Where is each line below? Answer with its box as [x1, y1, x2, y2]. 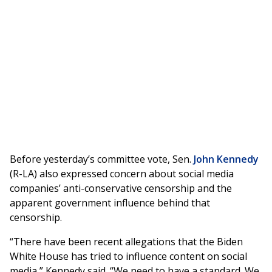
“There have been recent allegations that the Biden [10, 235, 243, 249]
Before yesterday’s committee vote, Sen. [10, 152, 191, 166]
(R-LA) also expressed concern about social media [10, 167, 234, 181]
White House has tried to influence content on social [10, 250, 247, 263]
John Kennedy [191, 152, 259, 166]
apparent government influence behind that [10, 196, 210, 210]
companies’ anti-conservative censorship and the [10, 182, 232, 195]
